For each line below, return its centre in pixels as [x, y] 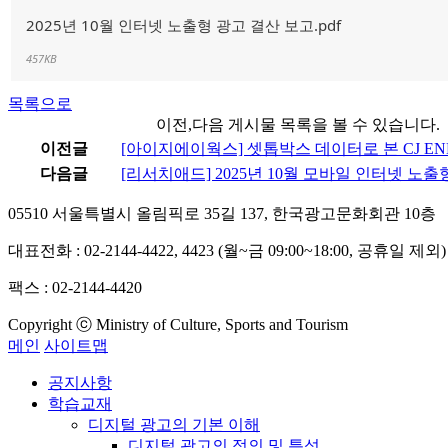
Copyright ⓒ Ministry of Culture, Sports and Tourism [178, 324]
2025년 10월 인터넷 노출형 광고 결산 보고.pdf [183, 24]
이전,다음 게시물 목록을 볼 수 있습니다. [297, 124]
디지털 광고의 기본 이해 [174, 424]
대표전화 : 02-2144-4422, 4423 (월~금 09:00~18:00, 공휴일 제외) [227, 250]
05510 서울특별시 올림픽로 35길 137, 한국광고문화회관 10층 [222, 213]
